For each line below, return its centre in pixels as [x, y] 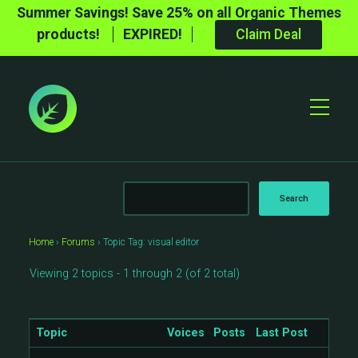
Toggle [330, 104]
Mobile [330, 121]
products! [70, 34]
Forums [78, 242]
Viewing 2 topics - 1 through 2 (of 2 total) [135, 274]
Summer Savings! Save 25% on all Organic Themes [179, 13]
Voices [186, 333]
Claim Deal [268, 34]
